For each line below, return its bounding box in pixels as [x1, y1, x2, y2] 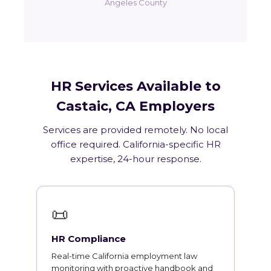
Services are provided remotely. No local [43, 124, 228, 135]
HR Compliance [51, 233, 126, 244]
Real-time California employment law [51, 251, 197, 261]
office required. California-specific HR [50, 139, 221, 150]
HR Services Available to [50, 78, 221, 94]
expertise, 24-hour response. [70, 153, 201, 165]
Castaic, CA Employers [56, 98, 215, 114]
